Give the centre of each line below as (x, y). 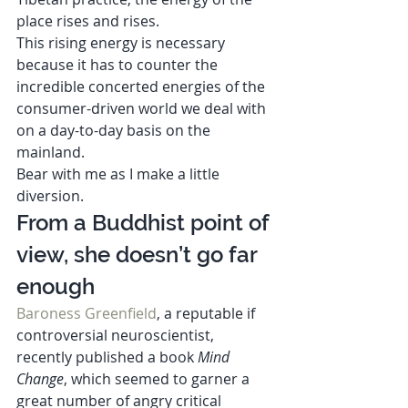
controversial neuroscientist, (117, 335)
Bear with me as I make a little (120, 173)
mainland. (52, 152)
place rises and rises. (90, 20)
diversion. (52, 195)
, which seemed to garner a (158, 378)
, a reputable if (208, 313)
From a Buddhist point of (145, 222)
